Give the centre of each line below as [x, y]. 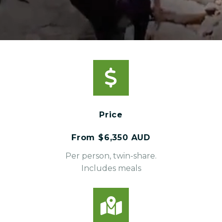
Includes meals [111, 168]
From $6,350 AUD [111, 137]
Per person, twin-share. [111, 156]
